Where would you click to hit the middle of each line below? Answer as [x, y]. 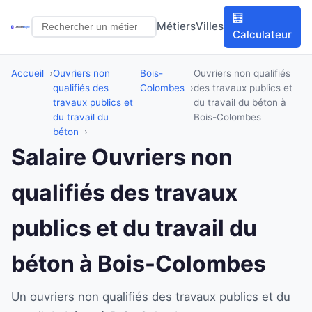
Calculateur [263, 35]
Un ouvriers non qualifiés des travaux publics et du [151, 296]
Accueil [28, 73]
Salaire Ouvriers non [122, 157]
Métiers [177, 26]
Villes [210, 26]
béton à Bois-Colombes [139, 263]
